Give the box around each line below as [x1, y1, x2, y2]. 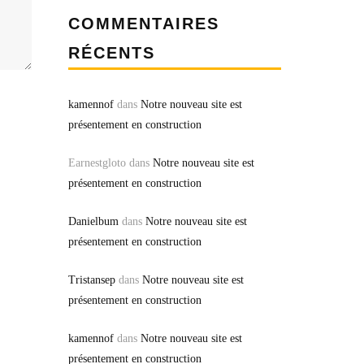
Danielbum [67, 215, 119, 227]
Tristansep [67, 274, 115, 286]
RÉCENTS [67, 44, 155, 62]
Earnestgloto [67, 157, 126, 169]
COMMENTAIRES [67, 15, 219, 32]
